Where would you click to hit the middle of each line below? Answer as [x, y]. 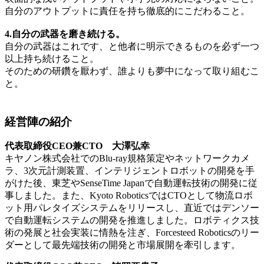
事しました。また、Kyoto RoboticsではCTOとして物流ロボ [129, 196]
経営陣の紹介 [38, 121]
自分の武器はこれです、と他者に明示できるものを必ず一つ [132, 46]
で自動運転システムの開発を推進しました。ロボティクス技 [132, 220]
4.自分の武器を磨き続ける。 [65, 34]
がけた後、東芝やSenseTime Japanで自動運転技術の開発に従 [131, 183]
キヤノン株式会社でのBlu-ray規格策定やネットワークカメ [127, 159]
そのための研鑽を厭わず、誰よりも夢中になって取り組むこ [132, 71]
